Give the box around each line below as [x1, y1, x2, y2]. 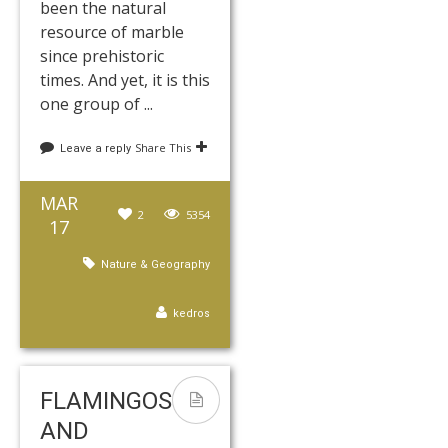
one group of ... [40, 93, 153, 116]
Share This [135, 140, 191, 156]
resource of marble [40, 21, 184, 44]
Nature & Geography [101, 258, 210, 272]
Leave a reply [60, 142, 131, 156]
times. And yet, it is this [40, 69, 210, 92]
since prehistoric [40, 45, 164, 68]
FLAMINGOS [40, 387, 172, 416]
